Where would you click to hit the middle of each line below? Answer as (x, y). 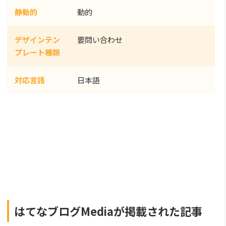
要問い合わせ (100, 40)
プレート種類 (37, 52)
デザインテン (37, 40)
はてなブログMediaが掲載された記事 (108, 211)
